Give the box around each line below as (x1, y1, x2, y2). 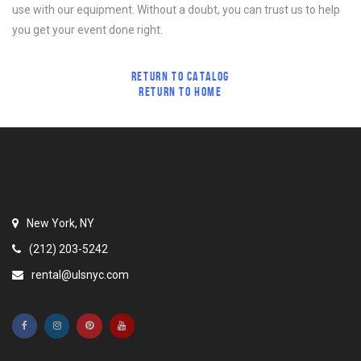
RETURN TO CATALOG (131, 69, 230, 83)
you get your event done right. (12, 23, 163, 36)
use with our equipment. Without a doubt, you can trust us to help (12, 3, 340, 16)
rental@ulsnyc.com (29, 268, 129, 281)
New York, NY (24, 217, 94, 230)
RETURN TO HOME (139, 85, 222, 98)
